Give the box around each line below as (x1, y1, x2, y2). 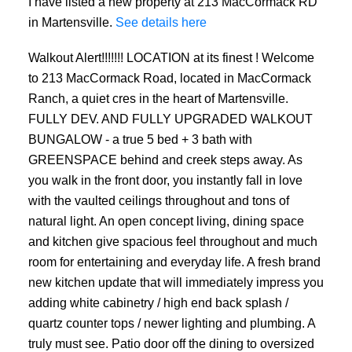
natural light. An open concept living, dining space (27, 214, 304, 229)
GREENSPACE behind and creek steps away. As (27, 152, 302, 167)
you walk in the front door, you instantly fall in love (27, 173, 302, 188)
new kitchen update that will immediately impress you (27, 275, 324, 290)
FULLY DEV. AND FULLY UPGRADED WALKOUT (27, 112, 313, 126)
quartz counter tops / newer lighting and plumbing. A (27, 316, 315, 331)
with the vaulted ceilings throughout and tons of (27, 193, 289, 208)
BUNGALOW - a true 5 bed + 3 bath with (27, 132, 252, 147)
